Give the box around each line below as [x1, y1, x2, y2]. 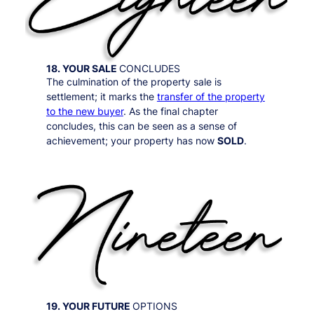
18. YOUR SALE [46, 62, 119, 75]
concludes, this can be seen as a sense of [46, 120, 237, 132]
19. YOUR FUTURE [46, 299, 132, 312]
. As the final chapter [123, 105, 218, 118]
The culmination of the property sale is [46, 76, 221, 88]
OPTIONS [132, 299, 177, 312]
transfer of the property [156, 90, 265, 103]
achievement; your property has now [46, 135, 217, 147]
